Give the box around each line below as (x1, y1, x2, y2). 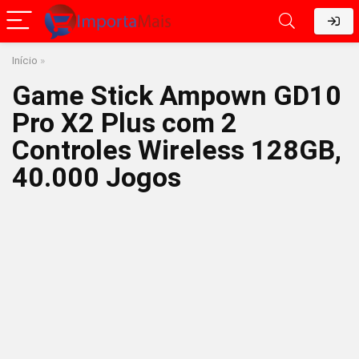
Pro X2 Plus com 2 (12, 107, 237, 139)
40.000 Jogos (12, 161, 181, 193)
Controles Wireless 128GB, (12, 134, 341, 166)
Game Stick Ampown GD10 (12, 79, 341, 111)
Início (12, 54, 38, 67)
